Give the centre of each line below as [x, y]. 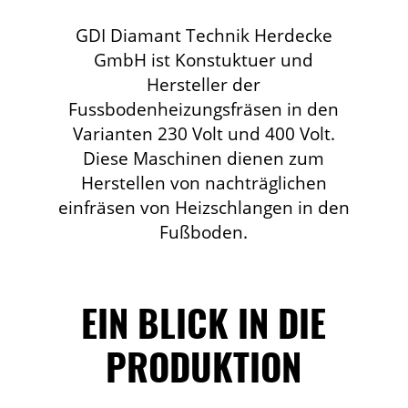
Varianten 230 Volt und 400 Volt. [204, 134]
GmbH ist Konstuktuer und [204, 60]
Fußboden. [204, 232]
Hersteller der [204, 85]
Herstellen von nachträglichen [204, 183]
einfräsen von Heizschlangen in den [204, 208]
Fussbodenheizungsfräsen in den [204, 109]
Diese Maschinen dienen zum [204, 158]
